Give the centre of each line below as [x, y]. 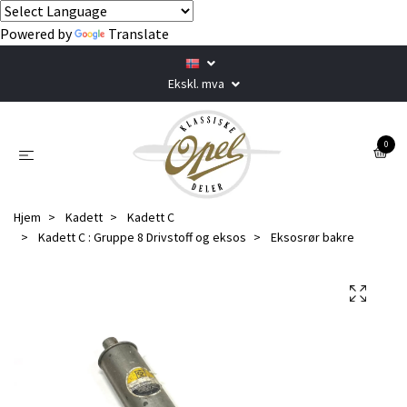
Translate [139, 34]
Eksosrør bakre [311, 237]
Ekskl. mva [197, 84]
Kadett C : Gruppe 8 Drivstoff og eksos [142, 237]
